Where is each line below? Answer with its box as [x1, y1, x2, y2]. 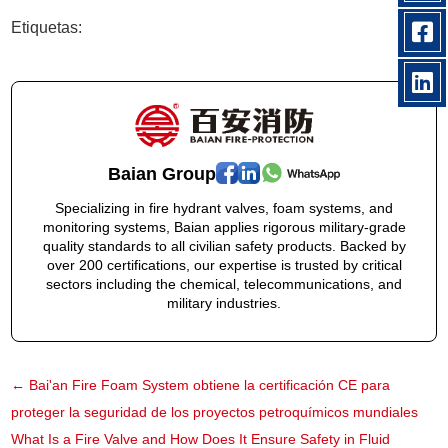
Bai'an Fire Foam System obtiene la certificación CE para [29, 377, 391, 394]
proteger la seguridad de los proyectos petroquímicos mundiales [11, 404, 419, 421]
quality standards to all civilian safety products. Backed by [42, 238, 406, 255]
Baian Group [108, 164, 216, 185]
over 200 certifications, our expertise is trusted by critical [46, 257, 402, 274]
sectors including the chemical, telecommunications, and [46, 276, 402, 293]
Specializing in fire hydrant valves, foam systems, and [55, 200, 393, 217]
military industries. [167, 295, 281, 312]
